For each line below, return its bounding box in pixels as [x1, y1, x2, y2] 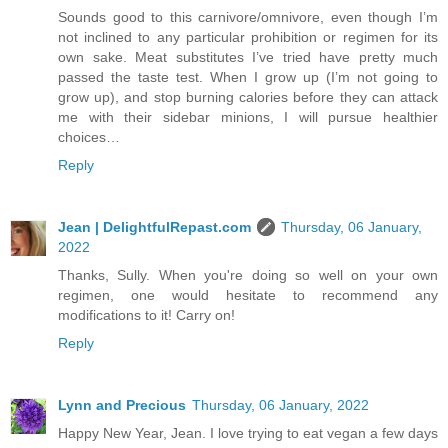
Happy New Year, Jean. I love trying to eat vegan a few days [58, 425, 438, 442]
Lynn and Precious [58, 397, 186, 414]
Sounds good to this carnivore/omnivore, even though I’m [58, 9, 438, 26]
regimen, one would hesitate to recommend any [58, 287, 438, 304]
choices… [58, 129, 120, 146]
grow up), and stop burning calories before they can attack [58, 89, 438, 106]
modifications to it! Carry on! [58, 307, 235, 324]
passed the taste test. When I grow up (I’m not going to [58, 69, 438, 86]
